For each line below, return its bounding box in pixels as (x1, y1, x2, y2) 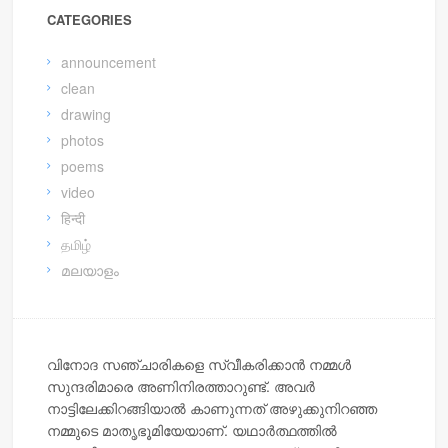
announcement (61, 51, 157, 72)
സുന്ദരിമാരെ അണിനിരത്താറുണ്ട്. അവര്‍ (47, 376, 316, 397)
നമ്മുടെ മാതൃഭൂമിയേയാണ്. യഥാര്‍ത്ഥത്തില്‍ (47, 420, 338, 441)
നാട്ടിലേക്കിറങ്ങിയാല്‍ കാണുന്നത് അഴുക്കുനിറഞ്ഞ (47, 398, 378, 419)
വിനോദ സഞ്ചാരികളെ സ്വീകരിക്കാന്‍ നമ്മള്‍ (47, 354, 352, 375)
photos (61, 129, 105, 150)
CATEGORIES (47, 10, 133, 30)
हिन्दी (61, 207, 86, 228)
